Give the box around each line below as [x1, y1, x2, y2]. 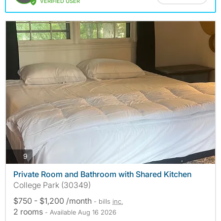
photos [27, 151, 49, 160]
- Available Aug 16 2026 [45, 208, 116, 216]
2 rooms [13, 206, 45, 217]
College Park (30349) [13, 180, 91, 190]
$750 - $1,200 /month [13, 195, 94, 206]
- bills [94, 197, 112, 205]
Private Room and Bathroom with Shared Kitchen [13, 169, 191, 179]
